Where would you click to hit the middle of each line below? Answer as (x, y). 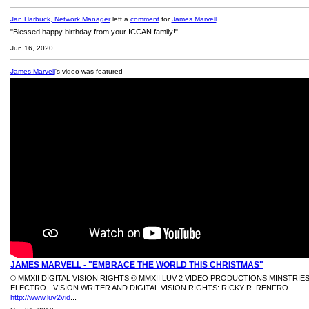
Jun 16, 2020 (31, 48)
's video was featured (89, 71)
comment (144, 19)
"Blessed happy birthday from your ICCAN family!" (94, 32)
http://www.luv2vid (40, 298)
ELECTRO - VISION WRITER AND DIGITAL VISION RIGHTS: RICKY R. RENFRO (149, 288)
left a (120, 19)
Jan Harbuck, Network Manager (60, 19)
